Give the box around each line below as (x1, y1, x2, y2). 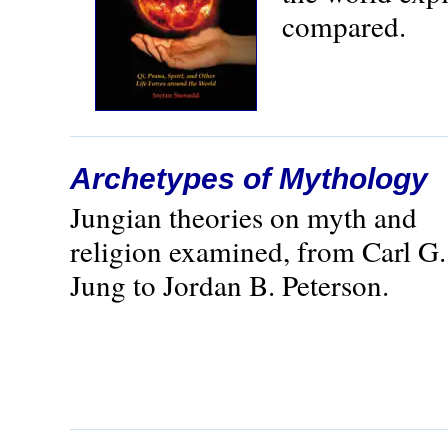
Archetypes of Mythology (70, 162, 428, 195)
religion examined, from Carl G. (70, 231, 446, 270)
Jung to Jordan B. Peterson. (70, 265, 389, 304)
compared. (282, 6, 406, 45)
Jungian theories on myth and (70, 197, 417, 236)
